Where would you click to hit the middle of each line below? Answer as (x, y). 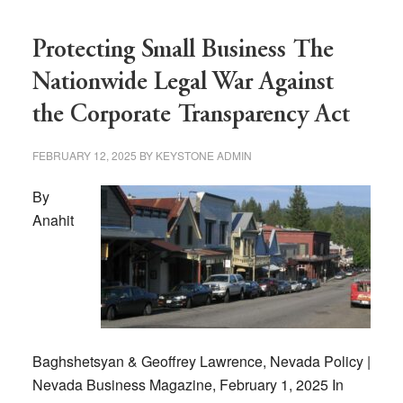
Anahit (53, 220)
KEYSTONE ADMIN (203, 155)
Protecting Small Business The (183, 51)
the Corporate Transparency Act (191, 116)
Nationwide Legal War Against (183, 83)
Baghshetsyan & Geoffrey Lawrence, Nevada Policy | (201, 361)
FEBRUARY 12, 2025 (84, 155)
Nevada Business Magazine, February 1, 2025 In (188, 385)
